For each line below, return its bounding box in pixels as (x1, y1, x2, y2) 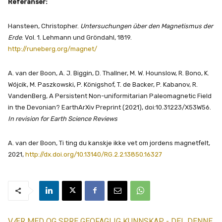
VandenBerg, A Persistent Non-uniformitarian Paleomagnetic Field (8, 92, 212, 100)
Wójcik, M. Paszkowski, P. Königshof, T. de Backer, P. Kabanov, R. (8, 80, 198, 88)
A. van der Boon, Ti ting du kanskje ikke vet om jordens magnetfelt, (8, 139, 210, 147)
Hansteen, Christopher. (8, 22, 80, 30)
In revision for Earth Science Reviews (8, 114, 117, 122)
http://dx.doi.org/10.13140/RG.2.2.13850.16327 (25, 150, 162, 158)
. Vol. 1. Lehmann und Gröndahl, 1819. (22, 33, 132, 41)
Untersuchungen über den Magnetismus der (80, 22, 213, 30)
